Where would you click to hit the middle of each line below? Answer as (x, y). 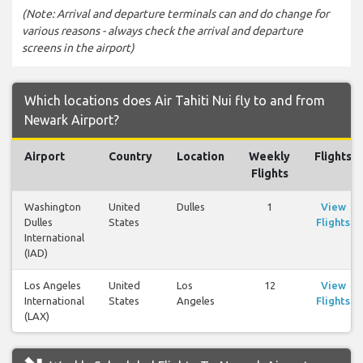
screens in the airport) (78, 47)
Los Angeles (53, 285)
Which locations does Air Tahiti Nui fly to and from (175, 100)
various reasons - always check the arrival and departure (162, 30)
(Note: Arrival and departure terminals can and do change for (175, 13)
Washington (53, 206)
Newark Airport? (72, 120)
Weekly (269, 156)
